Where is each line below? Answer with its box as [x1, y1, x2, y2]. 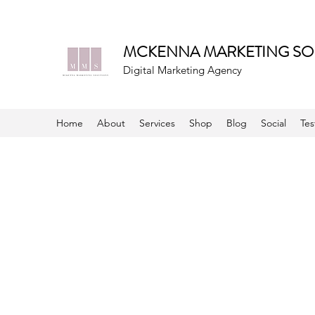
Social [261, 117, 286, 129]
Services [139, 117, 175, 129]
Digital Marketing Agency [123, 63, 242, 77]
